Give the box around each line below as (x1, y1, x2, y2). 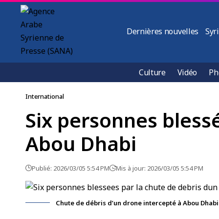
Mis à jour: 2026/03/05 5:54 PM (116, 164, 203, 173)
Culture (139, 67, 166, 78)
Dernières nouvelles (127, 26, 198, 37)
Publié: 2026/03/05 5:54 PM (32, 164, 109, 173)
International (25, 92, 64, 101)
